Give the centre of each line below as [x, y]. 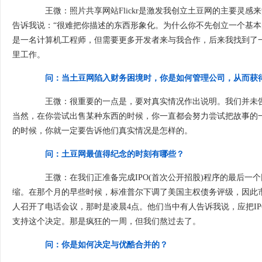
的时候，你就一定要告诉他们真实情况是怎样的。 [102, 131]
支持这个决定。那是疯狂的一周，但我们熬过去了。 [106, 221]
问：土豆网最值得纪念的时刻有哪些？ [115, 154]
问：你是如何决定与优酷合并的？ [106, 245]
